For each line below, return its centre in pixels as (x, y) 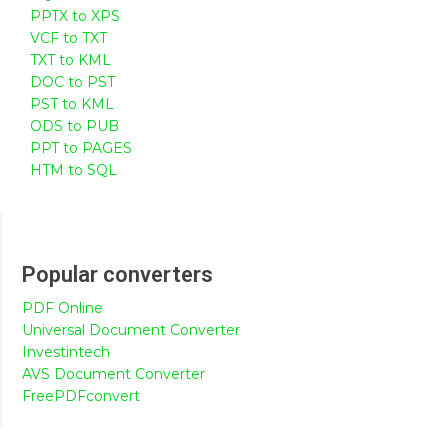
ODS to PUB (74, 125)
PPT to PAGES (81, 147)
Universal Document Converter (131, 329)
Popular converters (117, 274)
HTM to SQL (73, 169)
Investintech (66, 351)
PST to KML (72, 103)
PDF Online (62, 307)
